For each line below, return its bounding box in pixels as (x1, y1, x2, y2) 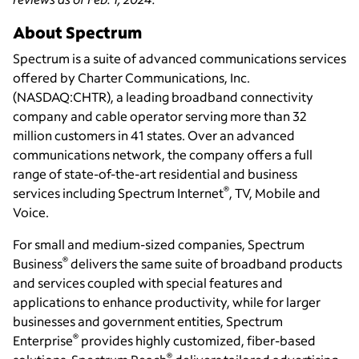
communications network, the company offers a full (13, 146, 313, 163)
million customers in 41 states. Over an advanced (13, 127, 295, 144)
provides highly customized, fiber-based (79, 332, 316, 349)
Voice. (13, 204, 49, 221)
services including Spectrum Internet (13, 184, 224, 202)
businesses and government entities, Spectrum (13, 313, 283, 330)
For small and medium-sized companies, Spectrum (13, 236, 305, 253)
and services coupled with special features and (13, 274, 283, 292)
